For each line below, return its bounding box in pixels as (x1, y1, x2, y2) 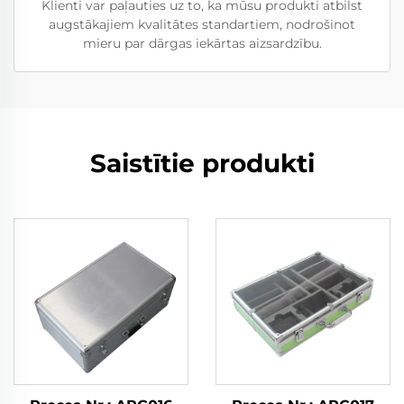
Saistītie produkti (89, 148, 315, 179)
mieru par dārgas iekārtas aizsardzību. (82, 35, 322, 52)
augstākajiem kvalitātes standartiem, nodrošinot (49, 16, 355, 33)
